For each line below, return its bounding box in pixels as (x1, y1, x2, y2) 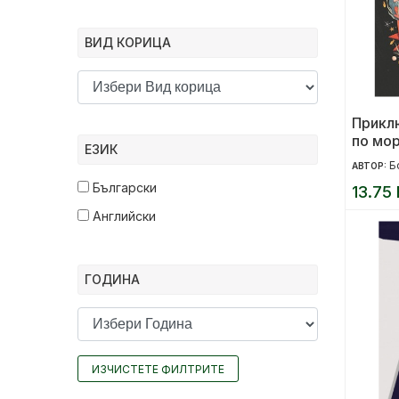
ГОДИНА (85, 271, 140, 287)
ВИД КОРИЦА (85, 35, 171, 51)
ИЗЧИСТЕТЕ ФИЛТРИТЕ (92, 362, 224, 377)
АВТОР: (352, 160, 389, 171)
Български (89, 179, 157, 195)
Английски (89, 208, 156, 224)
